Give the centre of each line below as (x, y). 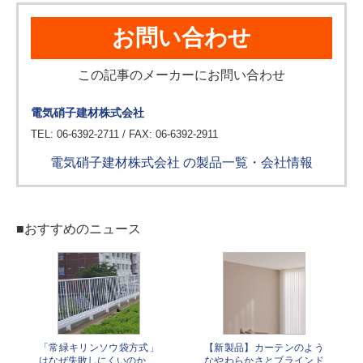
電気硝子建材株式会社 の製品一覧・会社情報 (181, 162)
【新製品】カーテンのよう (264, 347)
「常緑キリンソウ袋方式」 (99, 347)
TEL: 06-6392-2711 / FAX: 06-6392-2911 (124, 134)
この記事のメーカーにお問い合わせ (181, 75)
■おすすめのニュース (79, 228)
